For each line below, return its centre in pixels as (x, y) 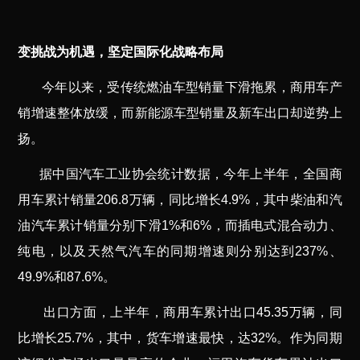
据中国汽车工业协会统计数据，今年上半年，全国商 (190, 174)
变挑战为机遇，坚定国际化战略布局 (121, 52)
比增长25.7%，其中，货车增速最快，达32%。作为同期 (180, 338)
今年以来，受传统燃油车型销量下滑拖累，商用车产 (192, 87)
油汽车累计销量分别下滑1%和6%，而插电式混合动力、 (180, 225)
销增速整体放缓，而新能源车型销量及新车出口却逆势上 (180, 113)
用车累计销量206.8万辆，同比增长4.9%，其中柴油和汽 (180, 200)
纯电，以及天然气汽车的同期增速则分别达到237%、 (180, 251)
